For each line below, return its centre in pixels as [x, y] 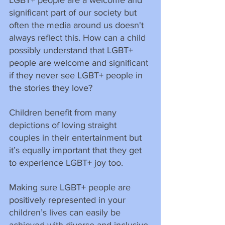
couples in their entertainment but [77, 137]
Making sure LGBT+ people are [71, 187]
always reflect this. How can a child [79, 37]
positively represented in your [69, 200]
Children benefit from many [64, 112]
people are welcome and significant [80, 63]
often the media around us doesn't [78, 25]
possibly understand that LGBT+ [72, 50]
